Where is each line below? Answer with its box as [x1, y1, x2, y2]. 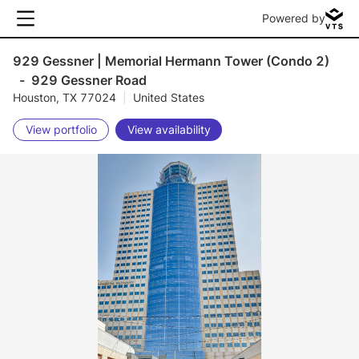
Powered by [262, 11, 325, 25]
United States [133, 91, 204, 104]
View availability [127, 123, 211, 136]
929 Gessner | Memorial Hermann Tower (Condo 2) [13, 53, 329, 69]
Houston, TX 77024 [13, 91, 116, 104]
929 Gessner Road [31, 72, 147, 88]
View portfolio [25, 123, 97, 136]
